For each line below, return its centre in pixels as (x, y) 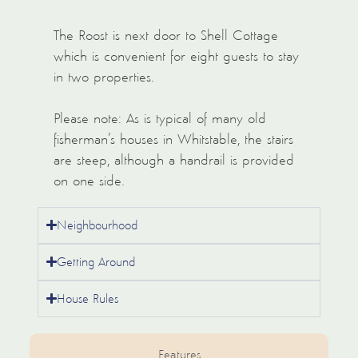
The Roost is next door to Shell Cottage (165, 35)
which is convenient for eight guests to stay (176, 56)
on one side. (89, 180)
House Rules (88, 298)
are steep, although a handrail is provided (173, 159)
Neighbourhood (97, 225)
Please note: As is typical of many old (159, 118)
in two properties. (103, 76)
